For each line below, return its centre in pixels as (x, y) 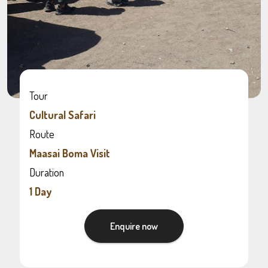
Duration (47, 172)
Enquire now (134, 226)
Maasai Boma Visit (70, 153)
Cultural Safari (63, 115)
